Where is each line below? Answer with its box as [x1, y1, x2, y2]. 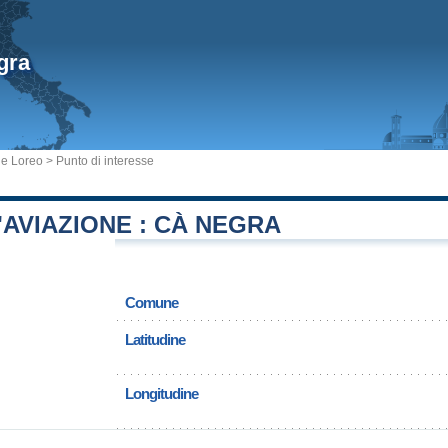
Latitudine [125, 331, 185, 348]
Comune [125, 294, 178, 311]
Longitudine [125, 385, 198, 402]
